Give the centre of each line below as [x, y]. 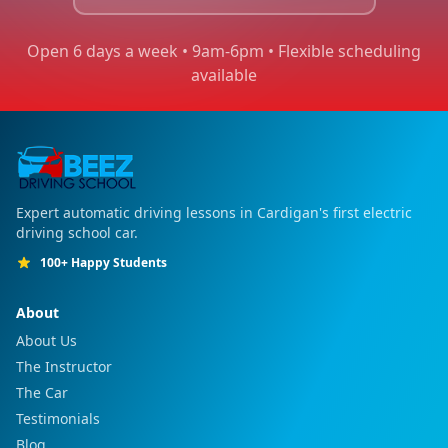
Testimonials [58, 418]
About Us [46, 340]
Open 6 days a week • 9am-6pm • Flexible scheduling [224, 50]
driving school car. [77, 232]
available [224, 74]
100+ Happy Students [103, 262]
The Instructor [64, 366]
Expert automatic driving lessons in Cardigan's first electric [214, 212]
